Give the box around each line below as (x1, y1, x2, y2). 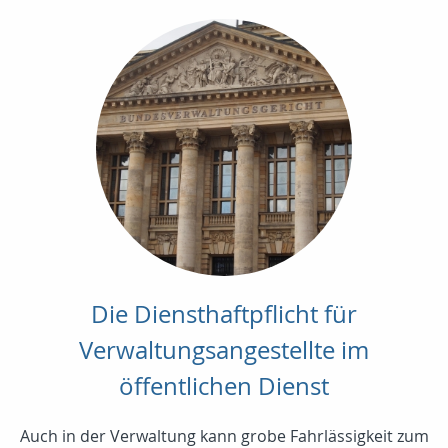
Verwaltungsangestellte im (79, 333, 369, 366)
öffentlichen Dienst (119, 369, 329, 402)
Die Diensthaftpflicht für (91, 297, 357, 330)
